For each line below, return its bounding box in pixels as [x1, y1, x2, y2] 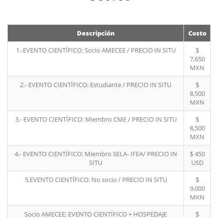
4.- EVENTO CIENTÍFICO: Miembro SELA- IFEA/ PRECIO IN [14, 149, 177, 159]
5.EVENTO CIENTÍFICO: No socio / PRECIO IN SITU [24, 175, 167, 184]
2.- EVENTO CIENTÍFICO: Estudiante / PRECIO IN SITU [20, 80, 171, 90]
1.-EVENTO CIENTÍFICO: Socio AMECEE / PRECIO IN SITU [16, 46, 176, 55]
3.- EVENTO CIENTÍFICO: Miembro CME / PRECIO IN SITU [15, 115, 177, 124]
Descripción [76, 29, 115, 38]
